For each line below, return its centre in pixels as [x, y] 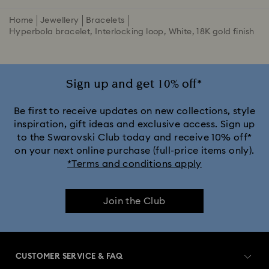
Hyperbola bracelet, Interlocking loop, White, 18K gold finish [132, 32]
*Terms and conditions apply [134, 164]
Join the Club [134, 201]
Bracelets [105, 20]
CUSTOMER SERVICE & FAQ [69, 257]
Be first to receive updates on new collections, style [134, 111]
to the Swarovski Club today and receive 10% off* [134, 138]
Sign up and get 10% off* [134, 84]
